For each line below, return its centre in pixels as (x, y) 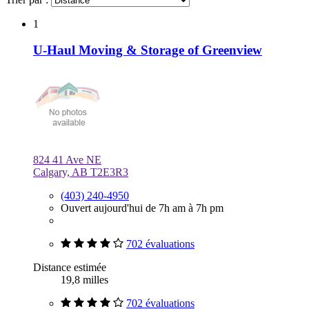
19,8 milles (84, 280)
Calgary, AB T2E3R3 (81, 172)
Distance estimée (70, 268)
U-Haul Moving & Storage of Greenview (148, 50)
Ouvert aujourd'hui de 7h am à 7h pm (142, 208)
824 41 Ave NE (67, 160)
